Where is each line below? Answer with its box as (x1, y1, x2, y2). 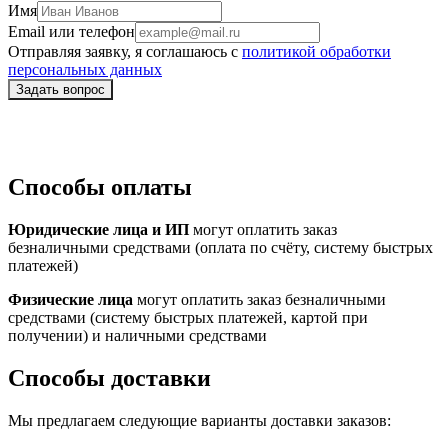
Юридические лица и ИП (8, 221, 189, 239)
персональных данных (8, 61, 162, 79)
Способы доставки (8, 365, 211, 392)
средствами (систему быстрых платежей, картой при (8, 309, 368, 327)
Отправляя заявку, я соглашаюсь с (8, 43, 242, 61)
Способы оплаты (8, 174, 192, 201)
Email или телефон (8, 23, 135, 41)
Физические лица (8, 291, 133, 309)
